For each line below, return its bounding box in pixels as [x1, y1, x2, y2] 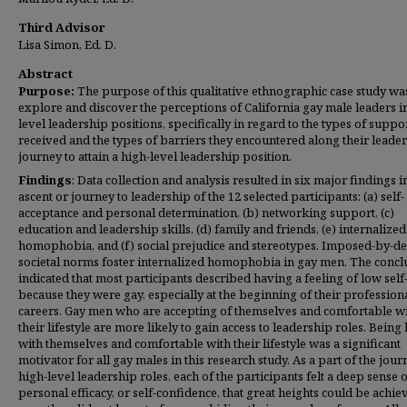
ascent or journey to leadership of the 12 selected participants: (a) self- [18, 188, 404, 204]
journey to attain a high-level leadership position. [18, 148, 292, 164]
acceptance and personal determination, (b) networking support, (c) [18, 204, 394, 221]
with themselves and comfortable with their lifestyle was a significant [18, 335, 401, 352]
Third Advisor [18, 19, 105, 35]
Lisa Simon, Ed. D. [18, 36, 116, 53]
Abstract [18, 65, 73, 82]
